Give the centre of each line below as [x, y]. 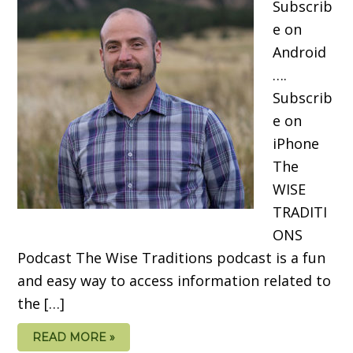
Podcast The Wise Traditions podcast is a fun [172, 257]
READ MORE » [74, 337]
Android [300, 52]
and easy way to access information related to [175, 280]
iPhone [296, 143]
